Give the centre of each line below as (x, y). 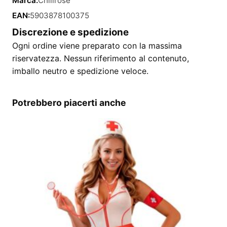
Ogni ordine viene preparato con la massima (97, 46)
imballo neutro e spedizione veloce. (80, 71)
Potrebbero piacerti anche (69, 103)
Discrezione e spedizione (70, 32)
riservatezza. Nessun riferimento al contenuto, (101, 58)
